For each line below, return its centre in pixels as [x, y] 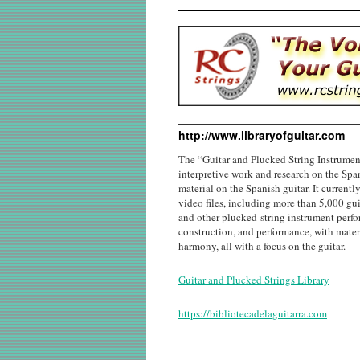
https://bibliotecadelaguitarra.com [253, 313]
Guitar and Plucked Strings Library [254, 280]
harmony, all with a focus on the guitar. [262, 246]
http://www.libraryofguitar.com [262, 135]
